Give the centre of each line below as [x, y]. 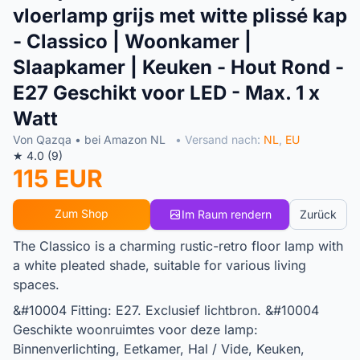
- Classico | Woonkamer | [132, 41]
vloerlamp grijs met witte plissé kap [180, 15]
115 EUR [58, 178]
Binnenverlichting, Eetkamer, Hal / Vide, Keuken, [159, 348]
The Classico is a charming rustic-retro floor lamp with [178, 245]
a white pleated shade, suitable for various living [160, 265]
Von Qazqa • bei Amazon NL [91, 139]
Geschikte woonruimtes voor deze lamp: [135, 329]
